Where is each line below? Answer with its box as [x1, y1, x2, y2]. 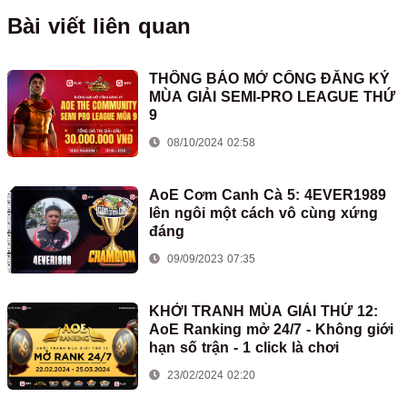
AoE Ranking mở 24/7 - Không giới [149, 321, 393, 337]
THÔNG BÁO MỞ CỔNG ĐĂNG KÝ [149, 70, 390, 86]
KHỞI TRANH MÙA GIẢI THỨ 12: [149, 303, 378, 319]
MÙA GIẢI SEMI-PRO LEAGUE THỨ [149, 88, 395, 104]
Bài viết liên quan [7, 13, 191, 38]
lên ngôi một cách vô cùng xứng [149, 204, 378, 221]
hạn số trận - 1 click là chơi [149, 339, 339, 355]
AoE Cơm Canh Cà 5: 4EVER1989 [149, 186, 386, 203]
